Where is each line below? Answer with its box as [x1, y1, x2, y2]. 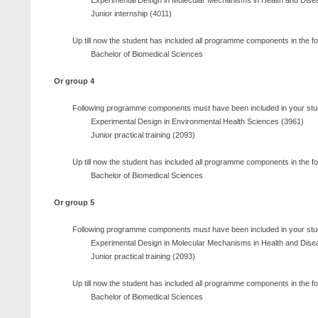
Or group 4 [54, 77, 94, 85]
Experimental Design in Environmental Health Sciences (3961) [91, 117, 304, 126]
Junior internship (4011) [91, 9, 172, 18]
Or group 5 [54, 198, 94, 207]
